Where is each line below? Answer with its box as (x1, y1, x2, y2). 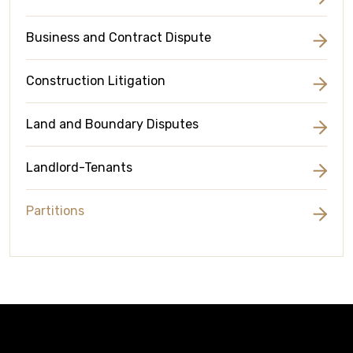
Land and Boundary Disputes (26, 117, 199, 132)
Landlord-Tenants (26, 160, 132, 175)
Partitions (26, 203, 84, 218)
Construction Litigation (26, 73, 165, 88)
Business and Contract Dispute (26, 30, 211, 45)
